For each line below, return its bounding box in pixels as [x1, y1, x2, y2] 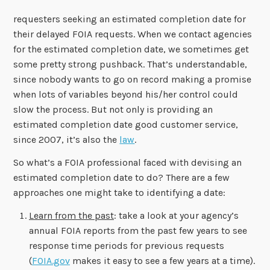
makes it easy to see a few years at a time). [69, 255, 255, 267]
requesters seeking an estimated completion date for [13, 13, 246, 25]
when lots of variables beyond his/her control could [13, 89, 239, 101]
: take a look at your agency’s [113, 210, 239, 222]
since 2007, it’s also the [13, 134, 120, 146]
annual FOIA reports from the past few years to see [28, 225, 247, 237]
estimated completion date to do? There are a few [13, 172, 230, 184]
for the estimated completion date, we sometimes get [13, 43, 250, 55]
